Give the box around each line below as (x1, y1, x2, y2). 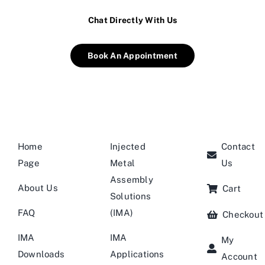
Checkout (222, 209, 264, 219)
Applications (109, 248, 164, 259)
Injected (109, 141, 146, 151)
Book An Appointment (88, 50, 177, 60)
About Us (18, 182, 58, 193)
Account (221, 251, 257, 261)
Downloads (18, 248, 65, 259)
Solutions (109, 190, 151, 201)
